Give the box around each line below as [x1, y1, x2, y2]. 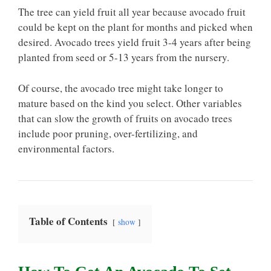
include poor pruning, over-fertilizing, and [18, 126, 198, 140]
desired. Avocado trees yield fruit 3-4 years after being [18, 35, 251, 49]
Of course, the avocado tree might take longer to [18, 80, 223, 95]
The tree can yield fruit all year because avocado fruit [18, 5, 246, 19]
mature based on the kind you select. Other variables [18, 96, 242, 110]
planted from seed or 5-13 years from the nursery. [18, 50, 229, 64]
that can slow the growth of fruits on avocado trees [18, 111, 232, 125]
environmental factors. [18, 141, 114, 155]
